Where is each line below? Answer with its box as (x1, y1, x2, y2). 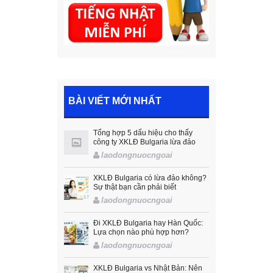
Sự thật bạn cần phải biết (93, 183, 176, 192)
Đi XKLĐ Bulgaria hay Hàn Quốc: (93, 219, 203, 228)
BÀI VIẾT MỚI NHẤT (68, 96, 162, 107)
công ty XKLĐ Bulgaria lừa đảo (93, 138, 196, 147)
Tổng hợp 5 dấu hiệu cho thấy (93, 129, 193, 138)
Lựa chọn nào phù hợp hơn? (93, 228, 189, 237)
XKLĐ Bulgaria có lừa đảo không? (93, 174, 207, 183)
